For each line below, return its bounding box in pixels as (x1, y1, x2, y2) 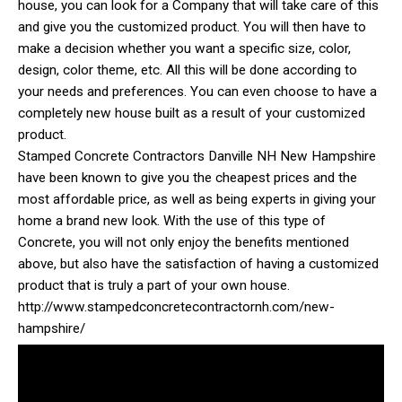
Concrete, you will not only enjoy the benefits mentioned (18, 233, 349, 250)
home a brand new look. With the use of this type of (18, 212, 326, 229)
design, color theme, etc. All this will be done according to (18, 61, 357, 78)
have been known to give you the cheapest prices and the (18, 169, 357, 186)
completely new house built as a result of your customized (18, 104, 365, 121)
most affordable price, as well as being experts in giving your (18, 190, 376, 207)
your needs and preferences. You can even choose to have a (18, 83, 377, 100)
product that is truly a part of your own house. (18, 276, 290, 293)
